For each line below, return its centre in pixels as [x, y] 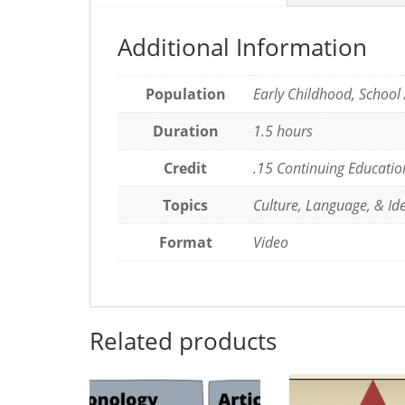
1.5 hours [283, 131]
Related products [184, 341]
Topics [186, 205]
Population [185, 94]
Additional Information [243, 47]
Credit [186, 168]
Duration [185, 131]
